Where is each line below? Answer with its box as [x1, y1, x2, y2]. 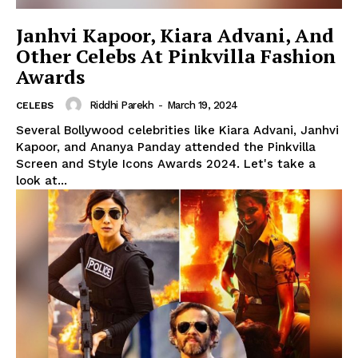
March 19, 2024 [166, 98, 238, 111]
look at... [16, 173, 67, 189]
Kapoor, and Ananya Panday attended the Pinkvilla [16, 140, 316, 155]
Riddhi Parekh [89, 98, 153, 111]
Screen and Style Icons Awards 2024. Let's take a [16, 157, 244, 172]
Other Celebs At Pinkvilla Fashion [16, 43, 336, 70]
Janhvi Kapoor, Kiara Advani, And [16, 22, 334, 49]
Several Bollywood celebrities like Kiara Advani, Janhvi [16, 123, 339, 138]
